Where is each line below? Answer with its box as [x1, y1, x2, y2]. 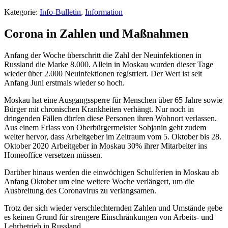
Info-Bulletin [40, 8, 81, 16]
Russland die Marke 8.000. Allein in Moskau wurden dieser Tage [4, 60, 213, 69]
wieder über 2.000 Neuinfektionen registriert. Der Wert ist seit [4, 69, 202, 78]
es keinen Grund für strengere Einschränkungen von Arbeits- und [4, 212, 213, 221]
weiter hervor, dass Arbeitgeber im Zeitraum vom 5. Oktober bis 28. [4, 132, 221, 141]
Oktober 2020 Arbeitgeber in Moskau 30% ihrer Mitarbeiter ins [4, 141, 207, 150]
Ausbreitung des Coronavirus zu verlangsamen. [4, 186, 156, 195]
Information [85, 8, 123, 16]
